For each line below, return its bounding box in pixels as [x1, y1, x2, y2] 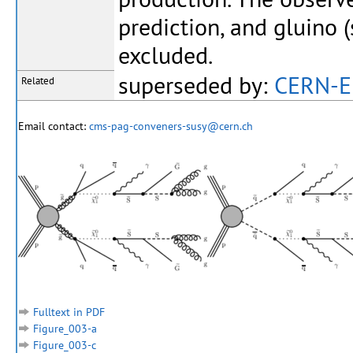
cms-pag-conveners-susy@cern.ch [89, 119, 253, 134]
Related [21, 74, 54, 88]
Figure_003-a [33, 321, 97, 336]
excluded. [118, 40, 213, 71]
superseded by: [118, 70, 274, 101]
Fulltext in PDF [33, 305, 105, 320]
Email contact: [18, 119, 89, 134]
